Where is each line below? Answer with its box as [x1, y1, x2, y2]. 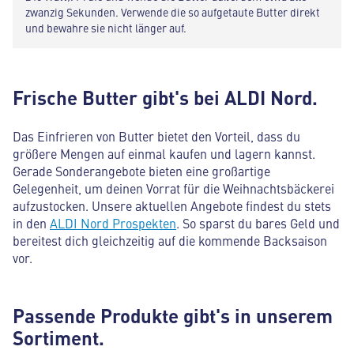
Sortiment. [13, 323, 104, 351]
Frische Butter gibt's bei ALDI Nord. [13, 83, 318, 111]
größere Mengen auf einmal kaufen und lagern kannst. [13, 144, 315, 162]
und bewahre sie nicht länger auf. [25, 19, 186, 36]
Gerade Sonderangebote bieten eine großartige [13, 161, 270, 179]
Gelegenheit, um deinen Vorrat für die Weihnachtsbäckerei [13, 179, 334, 197]
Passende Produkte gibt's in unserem [13, 301, 333, 329]
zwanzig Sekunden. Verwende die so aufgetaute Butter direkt [25, 3, 320, 20]
